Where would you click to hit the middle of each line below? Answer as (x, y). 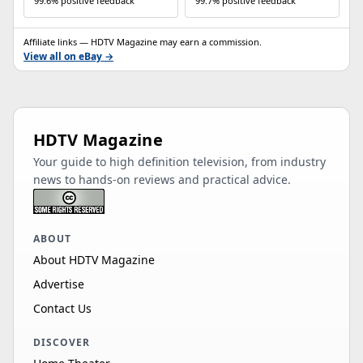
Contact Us (62, 309)
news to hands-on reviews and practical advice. (162, 180)
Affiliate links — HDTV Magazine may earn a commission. (143, 42)
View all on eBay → (68, 57)
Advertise (59, 284)
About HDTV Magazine (94, 260)
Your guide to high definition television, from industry (179, 162)
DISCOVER (62, 343)
